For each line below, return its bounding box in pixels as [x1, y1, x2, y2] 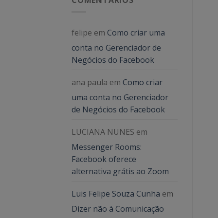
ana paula [72, 77, 108, 88]
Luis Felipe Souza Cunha [72, 188, 160, 200]
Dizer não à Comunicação [72, 203, 164, 215]
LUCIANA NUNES [72, 127, 134, 138]
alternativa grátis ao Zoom [72, 166, 169, 177]
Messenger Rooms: [72, 142, 142, 153]
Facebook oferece [72, 154, 136, 165]
